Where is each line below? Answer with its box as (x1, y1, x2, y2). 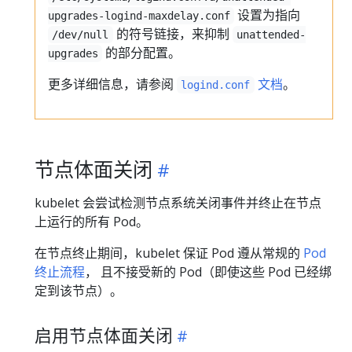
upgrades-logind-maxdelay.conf (48, 9, 230, 22)
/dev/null (52, 28, 109, 41)
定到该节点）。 (35, 282, 123, 299)
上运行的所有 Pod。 (35, 213, 148, 230)
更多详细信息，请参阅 (48, 75, 177, 93)
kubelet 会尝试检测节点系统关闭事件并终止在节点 (35, 194, 321, 211)
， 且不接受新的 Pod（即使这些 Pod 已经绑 (85, 263, 332, 280)
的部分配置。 (102, 44, 181, 61)
